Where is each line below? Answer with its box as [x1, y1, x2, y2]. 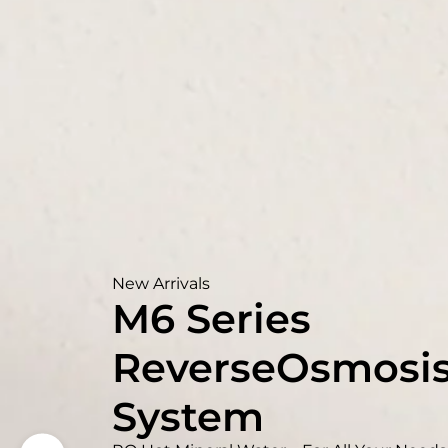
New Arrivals [112, 274, 210, 293]
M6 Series [112, 294, 311, 343]
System [112, 392, 264, 441]
